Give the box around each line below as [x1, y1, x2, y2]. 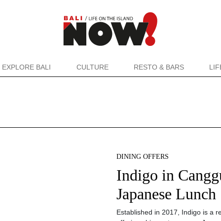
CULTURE [76, 63, 109, 71]
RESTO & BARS [133, 63, 184, 71]
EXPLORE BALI [2, 63, 51, 71]
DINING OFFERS [116, 153, 169, 160]
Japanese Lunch [116, 185, 216, 203]
